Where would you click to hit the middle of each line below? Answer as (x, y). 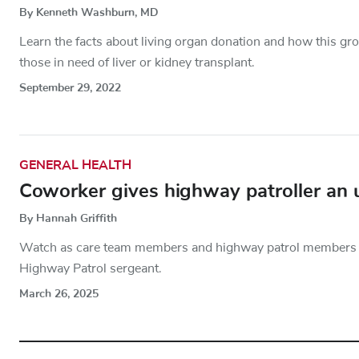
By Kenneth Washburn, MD (89, 12)
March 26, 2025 (59, 293)
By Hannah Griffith (68, 218)
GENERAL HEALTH (75, 165)
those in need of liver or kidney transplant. (137, 62)
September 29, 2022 (70, 87)
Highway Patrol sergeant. (91, 268)
